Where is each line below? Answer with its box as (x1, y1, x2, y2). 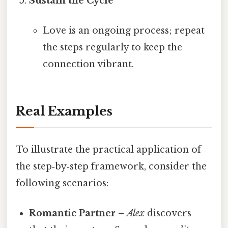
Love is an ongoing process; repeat (42, 25, 205, 37)
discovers (145, 207, 192, 219)
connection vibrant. (42, 59, 134, 70)
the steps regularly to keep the (42, 42, 182, 53)
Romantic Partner (29, 207, 116, 219)
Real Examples (16, 104, 112, 119)
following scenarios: (16, 177, 108, 189)
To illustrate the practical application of (16, 144, 201, 155)
